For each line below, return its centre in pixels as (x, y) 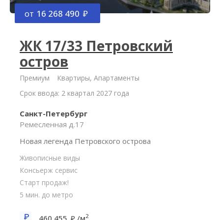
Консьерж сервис (49, 170)
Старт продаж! (44, 182)
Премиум (35, 78)
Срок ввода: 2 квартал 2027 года (74, 93)
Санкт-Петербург (54, 113)
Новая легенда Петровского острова (85, 141)
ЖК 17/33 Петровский (96, 46)
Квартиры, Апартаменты (98, 78)
